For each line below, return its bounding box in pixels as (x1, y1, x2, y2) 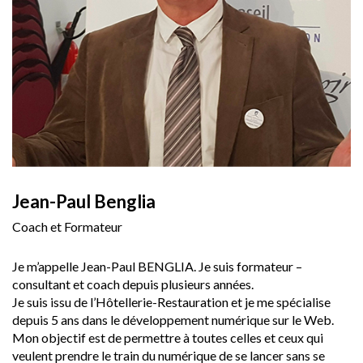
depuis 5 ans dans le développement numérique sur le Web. (12, 311, 334, 327)
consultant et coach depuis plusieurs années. (12, 275, 254, 292)
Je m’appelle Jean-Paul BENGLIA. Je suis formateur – (12, 258, 302, 274)
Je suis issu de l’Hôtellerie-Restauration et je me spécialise (12, 293, 331, 310)
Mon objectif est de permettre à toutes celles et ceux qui (12, 329, 323, 345)
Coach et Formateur (12, 218, 122, 234)
